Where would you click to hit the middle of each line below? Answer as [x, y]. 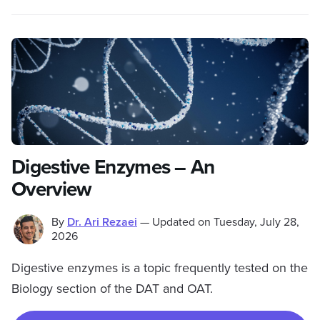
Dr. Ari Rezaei [102, 222]
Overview [52, 189]
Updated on [181, 222]
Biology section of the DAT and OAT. [112, 289]
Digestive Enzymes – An [113, 167]
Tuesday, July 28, [256, 222]
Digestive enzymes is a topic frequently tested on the [160, 268]
